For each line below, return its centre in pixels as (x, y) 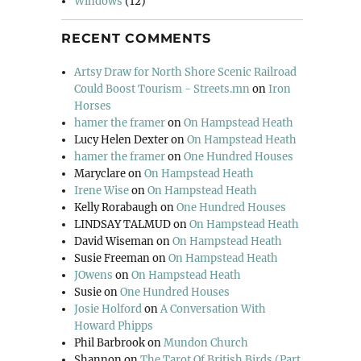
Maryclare (100, 173)
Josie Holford (108, 309)
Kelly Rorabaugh (116, 207)
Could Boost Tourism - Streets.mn (162, 89)
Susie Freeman (112, 258)
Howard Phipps (114, 326)
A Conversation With (214, 309)
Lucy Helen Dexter (122, 139)
